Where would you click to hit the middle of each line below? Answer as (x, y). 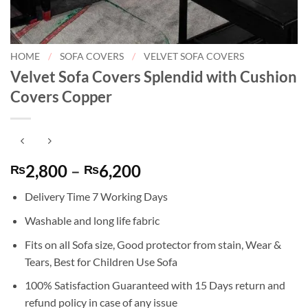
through (170, 220)
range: (164, 187)
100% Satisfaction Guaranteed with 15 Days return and (155, 285)
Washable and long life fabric (92, 221)
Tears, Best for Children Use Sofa (101, 261)
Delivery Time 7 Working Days (96, 197)
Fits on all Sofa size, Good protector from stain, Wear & (153, 244)
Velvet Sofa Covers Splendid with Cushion (154, 76)
